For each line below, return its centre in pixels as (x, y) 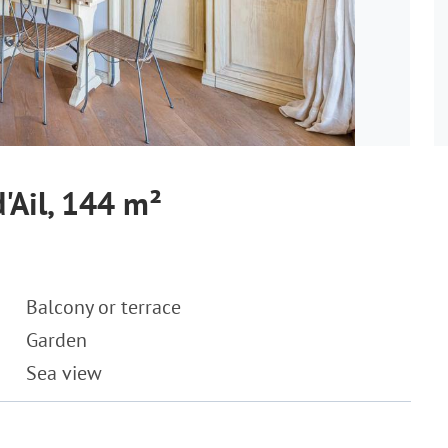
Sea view (64, 373)
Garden (56, 340)
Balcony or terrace (103, 307)
